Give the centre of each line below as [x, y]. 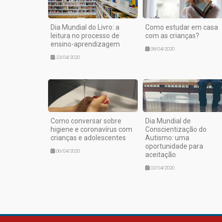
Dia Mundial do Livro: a [85, 28]
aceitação [160, 155]
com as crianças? [172, 36]
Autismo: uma [167, 138]
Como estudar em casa [181, 28]
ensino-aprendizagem [85, 44]
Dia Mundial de [168, 121]
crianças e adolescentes [88, 138]
